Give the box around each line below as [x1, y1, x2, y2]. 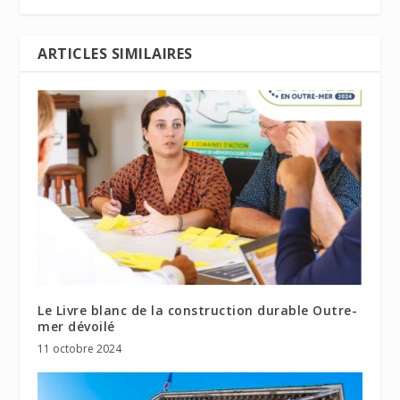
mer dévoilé [37, 317, 115, 335]
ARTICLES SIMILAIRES [37, 44, 193, 63]
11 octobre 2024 [37, 340, 122, 356]
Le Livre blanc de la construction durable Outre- [37, 301, 358, 319]
